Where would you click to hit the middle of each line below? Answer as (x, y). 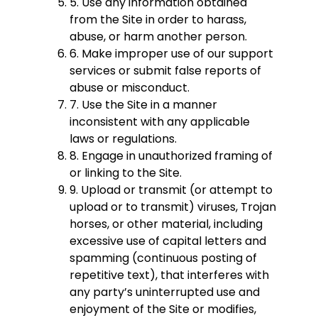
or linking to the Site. (126, 173)
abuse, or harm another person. (158, 37)
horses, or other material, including (166, 224)
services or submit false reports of (165, 71)
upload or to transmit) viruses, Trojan (173, 207)
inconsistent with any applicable (160, 122)
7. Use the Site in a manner (143, 105)
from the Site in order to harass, (158, 20)
